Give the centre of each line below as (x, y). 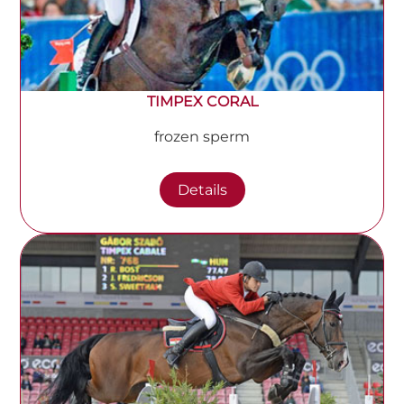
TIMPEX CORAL (202, 102)
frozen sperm (202, 137)
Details (202, 190)
